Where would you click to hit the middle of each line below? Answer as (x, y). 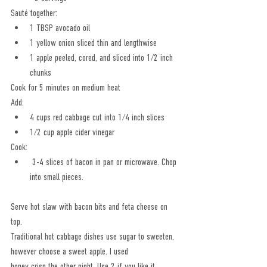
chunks (41, 72)
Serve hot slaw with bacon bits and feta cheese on (90, 207)
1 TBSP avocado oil (60, 28)
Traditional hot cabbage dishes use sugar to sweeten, (94, 236)
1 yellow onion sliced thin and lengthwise (93, 43)
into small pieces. (57, 177)
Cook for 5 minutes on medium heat (66, 87)
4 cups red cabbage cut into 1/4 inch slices (97, 117)
